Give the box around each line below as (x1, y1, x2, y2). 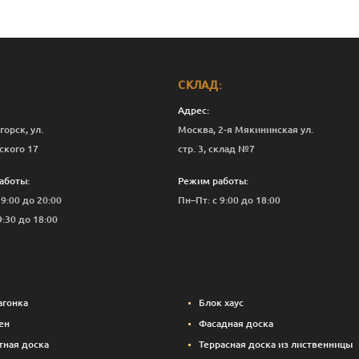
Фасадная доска (199, 318, 274, 329)
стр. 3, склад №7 (178, 143, 256, 154)
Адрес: (178, 104, 210, 115)
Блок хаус (199, 297, 244, 308)
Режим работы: (178, 175, 249, 186)
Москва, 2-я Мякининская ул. (178, 123, 314, 135)
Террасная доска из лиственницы (199, 339, 353, 349)
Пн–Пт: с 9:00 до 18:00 (178, 194, 281, 205)
